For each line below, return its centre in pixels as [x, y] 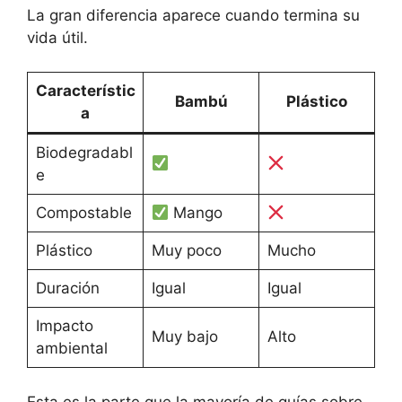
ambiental [71, 349]
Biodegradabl [84, 153]
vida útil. [57, 37]
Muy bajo [184, 337]
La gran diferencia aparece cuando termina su [193, 15]
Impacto [64, 326]
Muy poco [186, 251]
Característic [85, 91]
